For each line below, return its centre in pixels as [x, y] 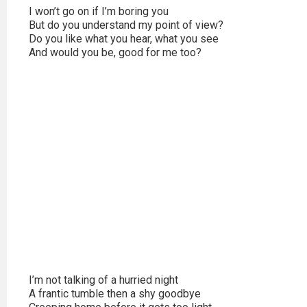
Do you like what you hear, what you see [124, 39]
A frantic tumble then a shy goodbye [115, 294]
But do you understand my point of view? [126, 25]
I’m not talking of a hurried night [103, 280]
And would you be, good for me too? [115, 52]
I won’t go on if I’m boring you [99, 11]
